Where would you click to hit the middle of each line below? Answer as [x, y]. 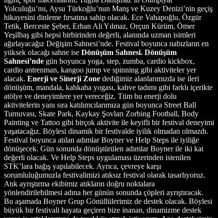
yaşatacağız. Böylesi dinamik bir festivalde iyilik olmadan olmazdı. [106, 131]
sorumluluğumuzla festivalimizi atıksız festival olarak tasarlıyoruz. [105, 175]
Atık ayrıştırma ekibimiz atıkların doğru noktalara [79, 183]
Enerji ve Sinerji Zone [65, 78]
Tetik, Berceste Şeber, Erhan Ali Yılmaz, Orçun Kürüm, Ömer [99, 26]
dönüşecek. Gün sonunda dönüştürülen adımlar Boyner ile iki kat [104, 148]
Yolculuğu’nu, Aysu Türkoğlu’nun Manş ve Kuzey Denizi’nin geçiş [108, 8]
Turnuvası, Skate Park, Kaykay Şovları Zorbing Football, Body [101, 113]
